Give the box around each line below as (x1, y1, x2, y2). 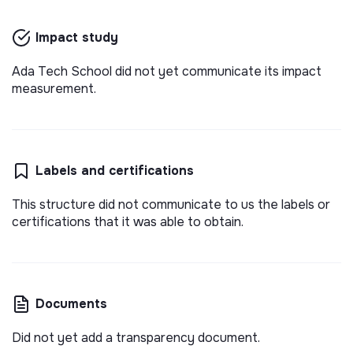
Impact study (35, 28, 118, 46)
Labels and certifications (35, 162, 194, 179)
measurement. (12, 80, 96, 97)
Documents (35, 295, 107, 312)
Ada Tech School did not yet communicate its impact (12, 62, 321, 80)
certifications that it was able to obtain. (12, 213, 243, 230)
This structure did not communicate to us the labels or (12, 195, 330, 213)
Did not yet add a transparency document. (12, 329, 260, 346)
